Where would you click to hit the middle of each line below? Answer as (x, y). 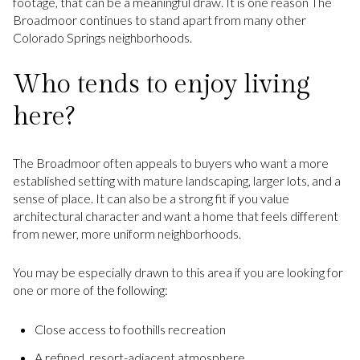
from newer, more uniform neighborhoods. (127, 233)
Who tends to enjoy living (162, 84)
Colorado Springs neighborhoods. (102, 38)
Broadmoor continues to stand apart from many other (160, 20)
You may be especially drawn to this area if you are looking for (178, 272)
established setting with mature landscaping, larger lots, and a (177, 180)
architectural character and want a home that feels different (176, 215)
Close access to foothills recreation (130, 329)
